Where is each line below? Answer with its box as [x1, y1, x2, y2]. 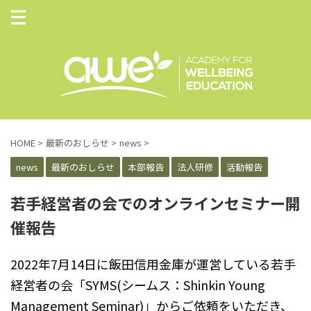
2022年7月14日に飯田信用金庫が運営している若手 [10, 255, 296, 274]
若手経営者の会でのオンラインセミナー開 [10, 192, 301, 215]
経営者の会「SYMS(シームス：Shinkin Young [10, 276, 265, 294]
